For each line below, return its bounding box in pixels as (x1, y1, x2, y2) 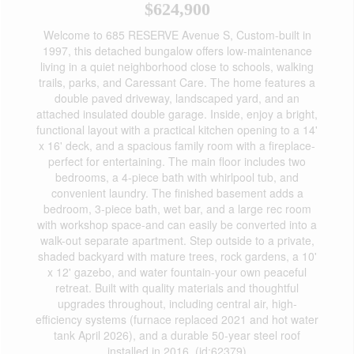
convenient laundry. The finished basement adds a (51, 185, 303, 201)
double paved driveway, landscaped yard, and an (55, 90, 299, 106)
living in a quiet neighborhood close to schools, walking (40, 58, 314, 74)
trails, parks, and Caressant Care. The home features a (39, 74, 315, 90)
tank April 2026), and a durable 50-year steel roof (54, 327, 300, 343)
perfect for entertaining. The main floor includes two (48, 153, 306, 169)
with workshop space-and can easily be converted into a (37, 217, 317, 232)
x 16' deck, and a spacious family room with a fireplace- (39, 137, 315, 153)
